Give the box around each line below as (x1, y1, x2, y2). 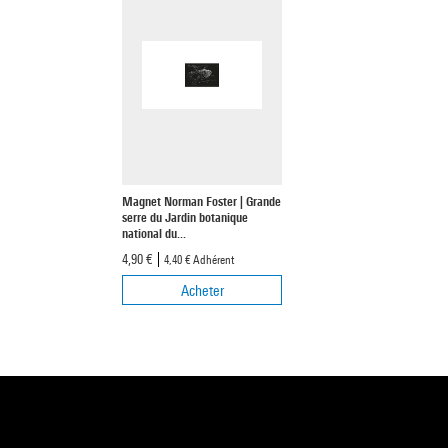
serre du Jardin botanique (122, 208, 248, 225)
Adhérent (192, 251, 234, 267)
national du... (122, 224, 186, 241)
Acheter (180, 281, 224, 299)
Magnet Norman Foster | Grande (122, 192, 281, 209)
